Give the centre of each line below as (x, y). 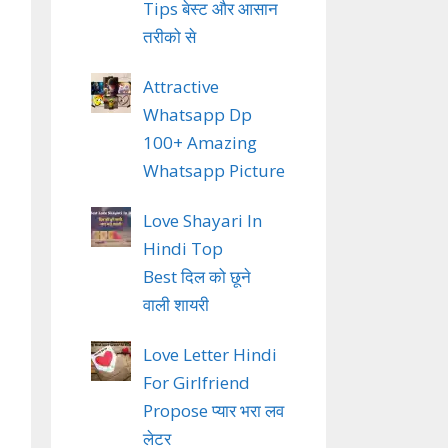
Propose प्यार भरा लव (213, 410)
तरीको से (171, 36)
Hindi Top (182, 248)
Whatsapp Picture (213, 170)
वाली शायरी (177, 304)
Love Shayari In (202, 220)
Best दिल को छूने (196, 276)
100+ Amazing (199, 142)
